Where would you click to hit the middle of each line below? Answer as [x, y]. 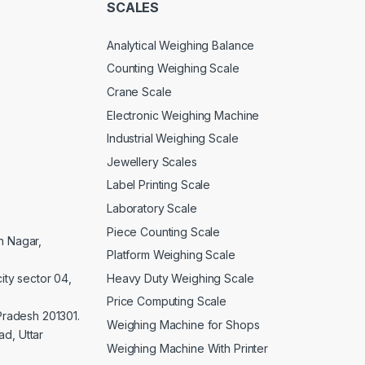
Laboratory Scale [152, 209]
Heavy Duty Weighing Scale [180, 278]
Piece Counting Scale [164, 231]
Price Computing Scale [167, 301]
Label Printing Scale [159, 185]
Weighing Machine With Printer [187, 348]
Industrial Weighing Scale [173, 139]
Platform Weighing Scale [171, 255]
